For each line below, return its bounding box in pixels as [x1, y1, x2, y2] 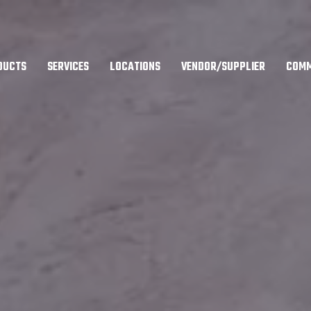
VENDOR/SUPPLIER [181, 58, 265, 76]
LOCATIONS [110, 58, 160, 76]
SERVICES [47, 58, 89, 76]
